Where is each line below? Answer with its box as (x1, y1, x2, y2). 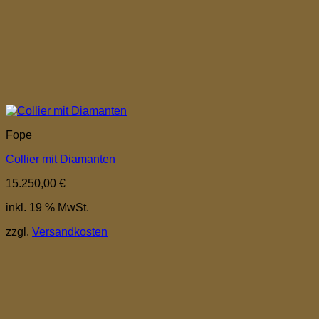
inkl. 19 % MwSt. (6, 201, 89, 214)
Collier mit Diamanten (6, 152, 115, 165)
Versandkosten (32, 225, 108, 238)
